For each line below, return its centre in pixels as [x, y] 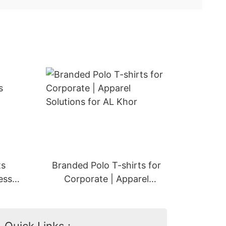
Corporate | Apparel [106, 179]
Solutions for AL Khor [106, 192]
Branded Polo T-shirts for [106, 165]
